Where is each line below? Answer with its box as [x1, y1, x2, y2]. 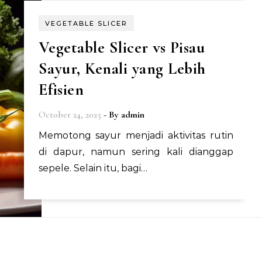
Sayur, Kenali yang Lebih [38, 58, 206, 78]
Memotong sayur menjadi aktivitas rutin [38, 130, 47, 141]
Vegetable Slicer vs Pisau [38, 37, 205, 57]
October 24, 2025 [38, 109, 101, 120]
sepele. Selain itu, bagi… [38, 163, 147, 174]
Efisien [38, 80, 84, 99]
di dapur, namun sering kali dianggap [38, 146, 233, 157]
